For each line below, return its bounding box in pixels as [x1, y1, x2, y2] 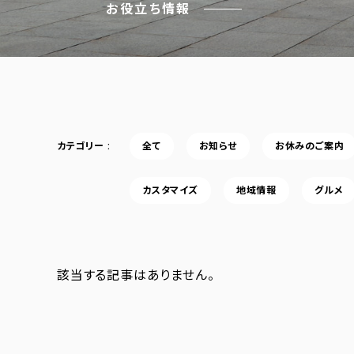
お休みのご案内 [274, 140, 345, 152]
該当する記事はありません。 [57, 267, 215, 283]
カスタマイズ [142, 184, 198, 196]
